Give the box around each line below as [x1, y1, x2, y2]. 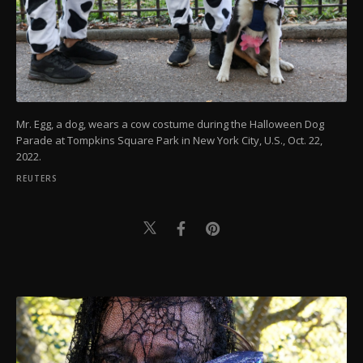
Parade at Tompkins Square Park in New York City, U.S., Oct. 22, [16, 132, 322, 147]
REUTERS [16, 172, 58, 184]
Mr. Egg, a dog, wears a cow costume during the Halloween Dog [16, 116, 324, 131]
